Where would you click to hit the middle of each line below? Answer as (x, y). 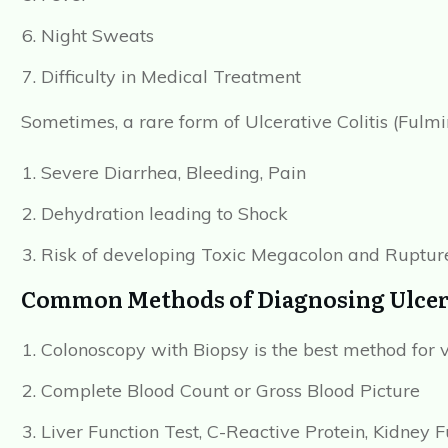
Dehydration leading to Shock (164, 214)
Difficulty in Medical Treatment (171, 77)
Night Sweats (97, 36)
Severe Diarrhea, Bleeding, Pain (173, 173)
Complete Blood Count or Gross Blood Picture (230, 391)
